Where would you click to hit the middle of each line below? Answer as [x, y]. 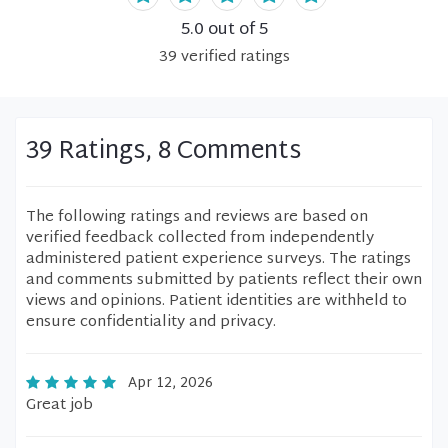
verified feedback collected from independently [200, 238]
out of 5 [235, 30]
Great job [59, 405]
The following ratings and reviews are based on [197, 217]
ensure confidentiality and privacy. [151, 322]
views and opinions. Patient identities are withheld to [216, 301]
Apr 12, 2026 [170, 383]
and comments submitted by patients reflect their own [224, 280]
